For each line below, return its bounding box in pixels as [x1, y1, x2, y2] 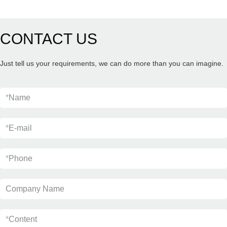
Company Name [6, 184, 64, 193]
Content [9, 215, 37, 223]
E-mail [9, 124, 32, 132]
